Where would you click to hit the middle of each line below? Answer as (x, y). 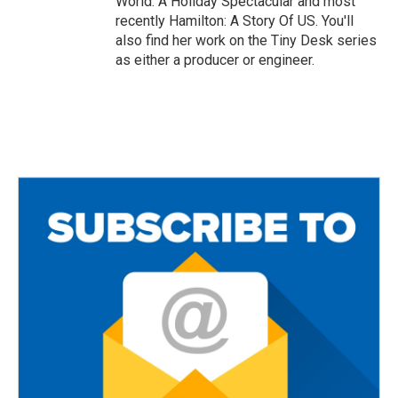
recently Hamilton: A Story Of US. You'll (235, 21)
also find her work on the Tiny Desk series (246, 40)
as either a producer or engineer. (215, 60)
